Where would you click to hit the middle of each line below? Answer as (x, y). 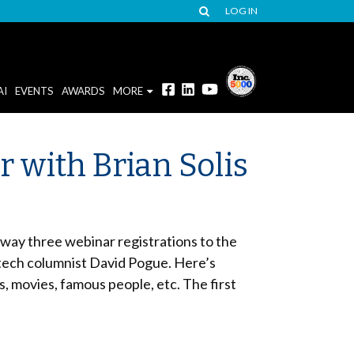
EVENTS (34, 90)
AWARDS (83, 90)
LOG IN (241, 11)
